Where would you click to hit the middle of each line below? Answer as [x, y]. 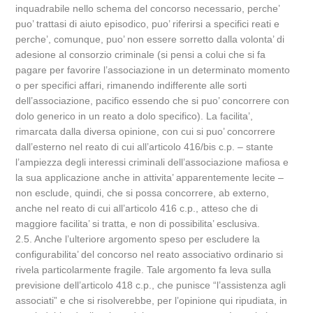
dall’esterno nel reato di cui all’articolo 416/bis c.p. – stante [145, 147]
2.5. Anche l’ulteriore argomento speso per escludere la [138, 239]
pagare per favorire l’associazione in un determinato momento [153, 70]
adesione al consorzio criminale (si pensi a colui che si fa [141, 54]
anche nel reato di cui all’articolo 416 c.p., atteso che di [137, 208]
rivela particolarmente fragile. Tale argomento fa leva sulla [144, 270]
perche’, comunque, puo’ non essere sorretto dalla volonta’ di [150, 39]
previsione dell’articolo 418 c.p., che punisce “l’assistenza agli [151, 285]
